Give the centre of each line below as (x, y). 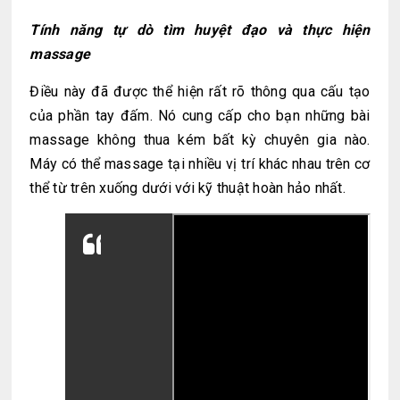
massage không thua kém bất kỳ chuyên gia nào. (200, 139)
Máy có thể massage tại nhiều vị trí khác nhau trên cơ (200, 163)
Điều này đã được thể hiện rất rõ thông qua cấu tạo (200, 91)
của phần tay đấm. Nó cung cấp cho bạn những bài (200, 115)
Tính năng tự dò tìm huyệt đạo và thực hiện (200, 29)
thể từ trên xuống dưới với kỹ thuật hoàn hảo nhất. (187, 187)
